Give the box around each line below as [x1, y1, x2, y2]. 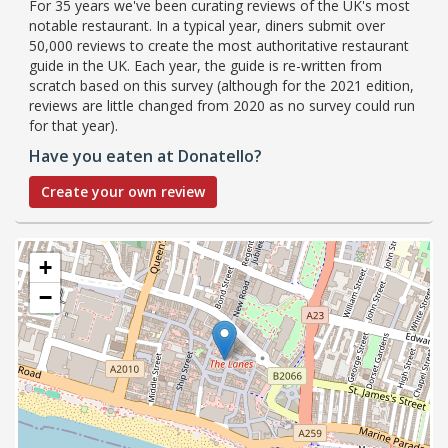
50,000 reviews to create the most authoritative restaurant [29, 35, 409, 55]
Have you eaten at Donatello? [29, 144, 262, 167]
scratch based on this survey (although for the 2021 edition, [29, 75, 414, 95]
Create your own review [41, 181, 205, 201]
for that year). [29, 115, 118, 135]
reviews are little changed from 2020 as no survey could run [29, 95, 415, 115]
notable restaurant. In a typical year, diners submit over [29, 15, 385, 35]
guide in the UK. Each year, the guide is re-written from [29, 55, 382, 75]
